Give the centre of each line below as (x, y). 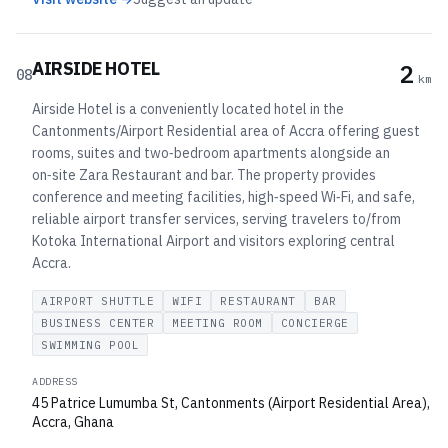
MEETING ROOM (217, 323)
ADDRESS (55, 381)
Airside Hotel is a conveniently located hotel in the (188, 109)
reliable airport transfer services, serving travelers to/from (216, 219)
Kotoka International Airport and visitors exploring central (213, 241)
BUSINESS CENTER (98, 323)
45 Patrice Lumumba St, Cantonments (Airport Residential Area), (231, 403)
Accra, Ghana (73, 422)
